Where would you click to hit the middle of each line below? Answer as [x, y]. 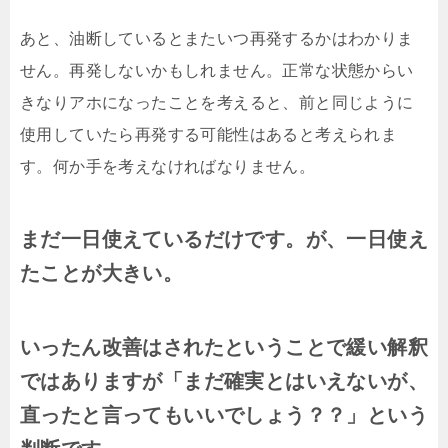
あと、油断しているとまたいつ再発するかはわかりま [217, 39]
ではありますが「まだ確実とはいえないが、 [224, 381]
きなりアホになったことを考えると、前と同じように [217, 103]
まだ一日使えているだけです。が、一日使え [224, 239]
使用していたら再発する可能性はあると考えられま [209, 135]
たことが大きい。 [102, 273]
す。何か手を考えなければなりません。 [168, 167]
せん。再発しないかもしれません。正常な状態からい [217, 71]
